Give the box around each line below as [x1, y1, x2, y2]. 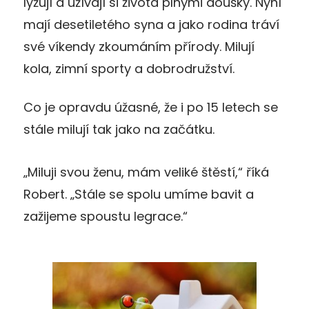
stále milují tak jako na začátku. [23, 120, 215, 138]
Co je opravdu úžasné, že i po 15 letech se [23, 98, 278, 116]
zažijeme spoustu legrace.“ [23, 207, 188, 225]
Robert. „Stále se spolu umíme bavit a [23, 185, 254, 203]
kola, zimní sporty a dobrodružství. [23, 59, 235, 77]
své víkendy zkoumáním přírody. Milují [23, 37, 255, 55]
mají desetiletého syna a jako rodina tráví [23, 15, 279, 33]
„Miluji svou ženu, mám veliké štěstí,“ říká [23, 163, 269, 181]
